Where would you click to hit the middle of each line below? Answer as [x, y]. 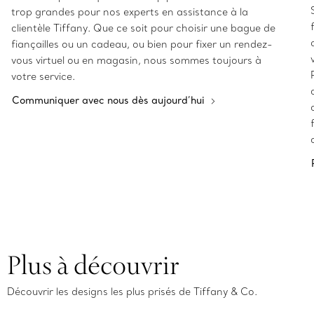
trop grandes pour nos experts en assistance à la [130, 12]
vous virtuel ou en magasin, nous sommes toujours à [136, 61]
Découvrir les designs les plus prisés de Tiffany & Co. [132, 292]
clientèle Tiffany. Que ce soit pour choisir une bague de [143, 28]
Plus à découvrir [93, 265]
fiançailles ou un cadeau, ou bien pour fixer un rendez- [142, 45]
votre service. [43, 77]
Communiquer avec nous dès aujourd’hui [110, 101]
